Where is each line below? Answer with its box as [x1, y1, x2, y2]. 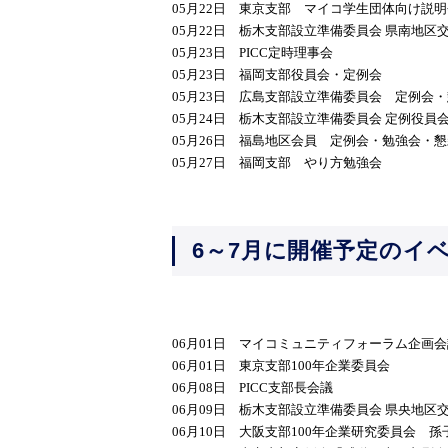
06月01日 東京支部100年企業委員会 [172, 358, 390, 373]
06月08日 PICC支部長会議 [172, 380, 333, 395]
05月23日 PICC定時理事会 [172, 45, 333, 60]
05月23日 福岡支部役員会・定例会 [172, 67, 382, 82]
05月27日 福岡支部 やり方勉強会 [172, 155, 382, 170]
